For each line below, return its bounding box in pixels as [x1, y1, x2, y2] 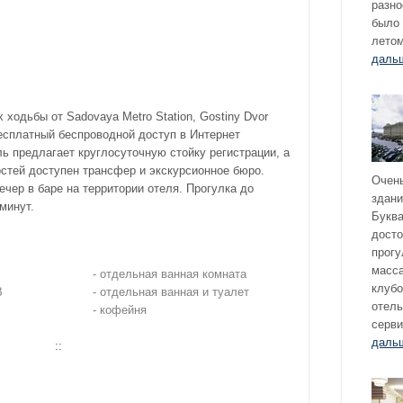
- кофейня [93, 303, 147, 318]
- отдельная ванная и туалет [93, 285, 249, 300]
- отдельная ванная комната [93, 267, 246, 282]
